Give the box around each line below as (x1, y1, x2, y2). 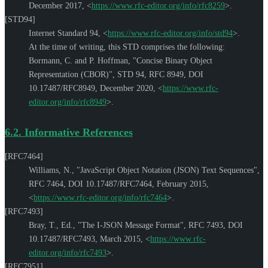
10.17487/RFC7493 (29, 234, 95, 243)
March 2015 (100, 234, 141, 243)
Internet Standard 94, (29, 28, 103, 38)
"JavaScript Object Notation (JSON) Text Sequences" (77, 165, 257, 175)
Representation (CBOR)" (29, 69, 112, 79)
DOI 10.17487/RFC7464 (68, 179, 152, 188)
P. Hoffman (89, 56, 128, 65)
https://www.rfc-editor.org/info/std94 (108, 28, 233, 38)
